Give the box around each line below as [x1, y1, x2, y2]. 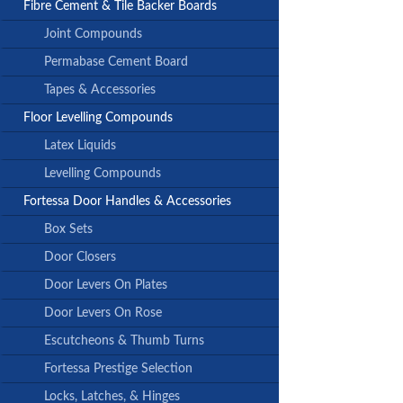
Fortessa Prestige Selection [44, 363, 193, 376]
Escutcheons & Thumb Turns [44, 335, 204, 348]
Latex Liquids [44, 139, 116, 153]
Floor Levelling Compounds [23, 112, 173, 125]
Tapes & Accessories [44, 84, 156, 97]
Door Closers [44, 251, 116, 264]
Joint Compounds [44, 28, 142, 41]
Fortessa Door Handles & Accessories [23, 195, 231, 209]
